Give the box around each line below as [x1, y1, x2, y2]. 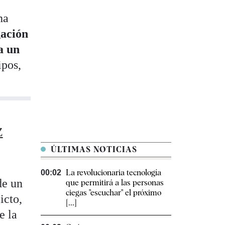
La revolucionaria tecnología [66, 168, 161, 178]
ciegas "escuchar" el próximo [66, 188, 161, 198]
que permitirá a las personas [66, 178, 164, 188]
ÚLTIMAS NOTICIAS [48, 145, 137, 155]
